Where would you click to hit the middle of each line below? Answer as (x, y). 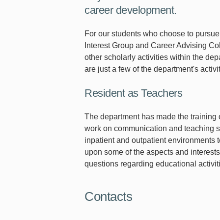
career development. (131, 10)
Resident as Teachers (133, 93)
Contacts (108, 197)
